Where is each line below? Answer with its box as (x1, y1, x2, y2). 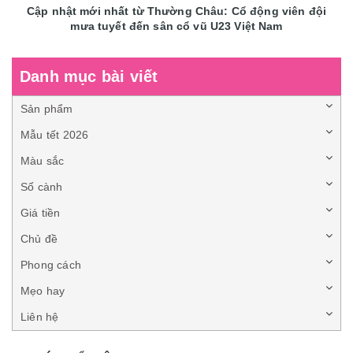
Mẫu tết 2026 (20, 128, 89, 142)
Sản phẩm (20, 102, 73, 116)
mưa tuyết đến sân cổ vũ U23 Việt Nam (70, 20, 283, 33)
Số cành (20, 180, 63, 194)
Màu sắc (20, 154, 65, 168)
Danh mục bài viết (20, 68, 158, 86)
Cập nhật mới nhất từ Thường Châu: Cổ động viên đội (26, 5, 326, 18)
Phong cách (20, 258, 81, 272)
